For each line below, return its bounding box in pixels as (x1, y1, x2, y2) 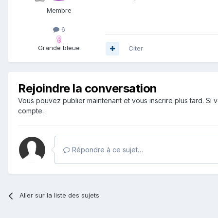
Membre (46, 6, 72, 15)
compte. (18, 107, 44, 115)
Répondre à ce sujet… (70, 145, 143, 154)
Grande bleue (38, 44, 80, 52)
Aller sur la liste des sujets (19, 191, 100, 200)
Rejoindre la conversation (18, 81, 157, 96)
